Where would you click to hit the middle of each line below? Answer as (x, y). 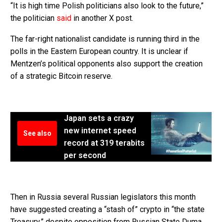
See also (37, 134)
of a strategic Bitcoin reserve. (61, 76)
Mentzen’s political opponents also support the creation (107, 64)
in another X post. (102, 18)
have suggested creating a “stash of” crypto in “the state (108, 210)
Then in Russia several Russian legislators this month (103, 197)
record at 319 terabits (104, 143)
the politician (33, 18)
